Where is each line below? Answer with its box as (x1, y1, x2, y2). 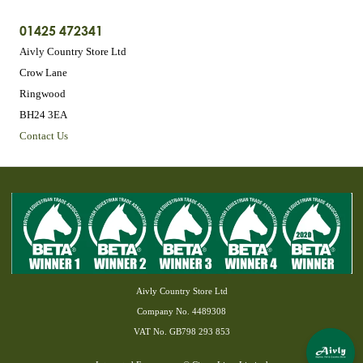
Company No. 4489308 (137, 305, 226, 316)
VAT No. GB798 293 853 (133, 326, 230, 336)
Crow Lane (19, 66, 67, 79)
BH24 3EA (19, 108, 67, 121)
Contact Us (19, 129, 68, 142)
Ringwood (19, 87, 66, 100)
